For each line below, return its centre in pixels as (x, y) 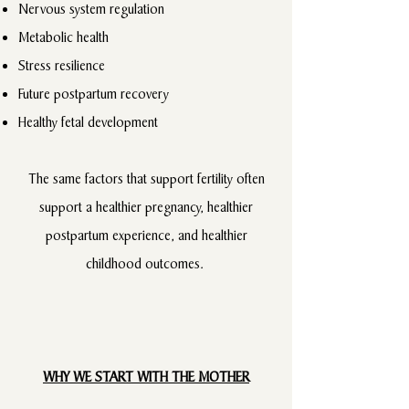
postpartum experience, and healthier (146, 235)
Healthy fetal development (90, 122)
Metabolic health (63, 37)
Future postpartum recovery (94, 94)
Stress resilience (62, 65)
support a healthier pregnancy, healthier (146, 207)
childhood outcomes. (146, 263)
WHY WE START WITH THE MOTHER (146, 377)
